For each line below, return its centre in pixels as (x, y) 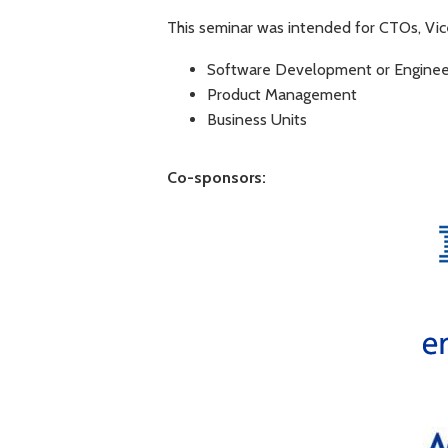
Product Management (281, 95)
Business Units (256, 120)
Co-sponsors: (216, 178)
